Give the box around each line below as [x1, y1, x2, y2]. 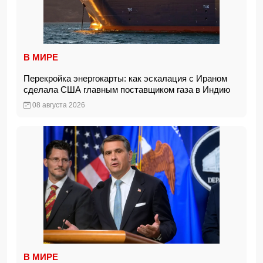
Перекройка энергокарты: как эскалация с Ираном [23, 73, 227, 83]
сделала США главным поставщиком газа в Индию [23, 85, 235, 95]
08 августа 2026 [31, 101, 85, 109]
